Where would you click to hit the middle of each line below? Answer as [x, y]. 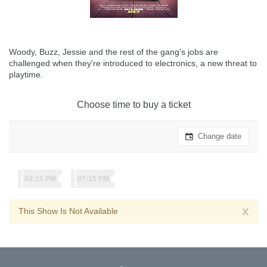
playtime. [26, 74]
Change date [218, 136]
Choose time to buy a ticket [133, 105]
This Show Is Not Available [68, 211]
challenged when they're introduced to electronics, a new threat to [133, 63]
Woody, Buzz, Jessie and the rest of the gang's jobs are [114, 52]
